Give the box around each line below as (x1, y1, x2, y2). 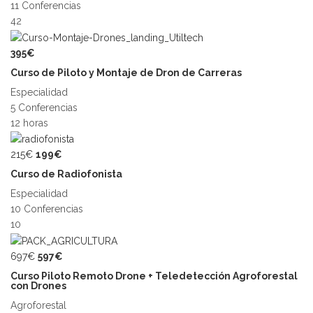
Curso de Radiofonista (10, 168, 122, 180)
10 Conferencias (10, 203, 83, 215)
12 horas (10, 117, 48, 129)
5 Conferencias (10, 101, 78, 113)
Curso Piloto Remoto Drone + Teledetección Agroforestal (10, 270, 298, 282)
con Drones (10, 279, 66, 291)
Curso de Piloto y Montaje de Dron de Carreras (10, 66, 242, 78)
